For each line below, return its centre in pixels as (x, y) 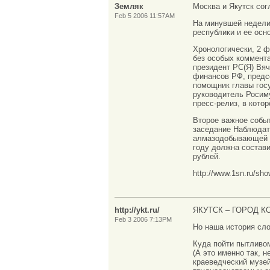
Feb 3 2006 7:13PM (143, 220)
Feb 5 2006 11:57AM (145, 15)
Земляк (129, 6)
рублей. (207, 156)
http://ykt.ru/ (137, 210)
